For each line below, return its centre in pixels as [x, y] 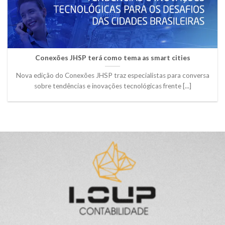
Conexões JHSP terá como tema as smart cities [113, 58]
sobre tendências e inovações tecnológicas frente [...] [113, 86]
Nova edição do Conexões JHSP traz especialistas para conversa [113, 75]
